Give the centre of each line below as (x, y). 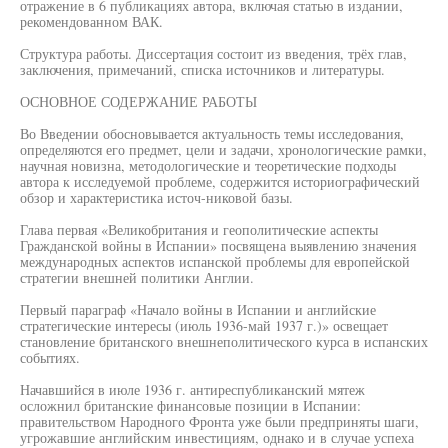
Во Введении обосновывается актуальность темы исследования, (212, 133)
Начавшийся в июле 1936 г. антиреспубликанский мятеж (192, 389)
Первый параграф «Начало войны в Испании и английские (198, 309)
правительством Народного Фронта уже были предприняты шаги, (219, 421)
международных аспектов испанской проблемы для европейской (215, 261)
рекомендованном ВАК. (91, 21)
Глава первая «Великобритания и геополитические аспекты (199, 229)
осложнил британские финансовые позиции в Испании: (190, 405)
